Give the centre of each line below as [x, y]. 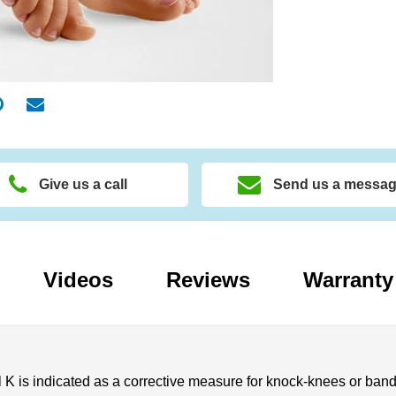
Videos [78, 279]
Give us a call [84, 184]
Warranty [348, 279]
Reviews [208, 279]
